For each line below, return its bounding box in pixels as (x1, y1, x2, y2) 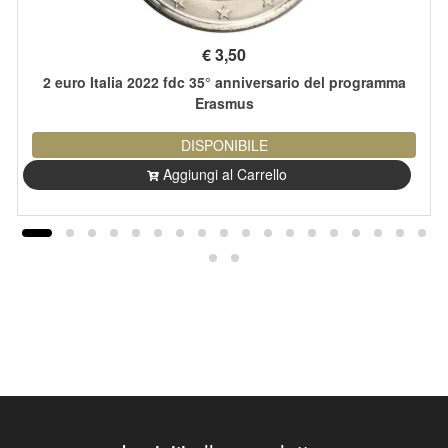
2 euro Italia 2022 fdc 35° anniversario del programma (42, 71, 406, 92)
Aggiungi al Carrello (163, 163, 287, 184)
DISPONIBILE (180, 134, 268, 155)
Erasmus (194, 92, 254, 113)
